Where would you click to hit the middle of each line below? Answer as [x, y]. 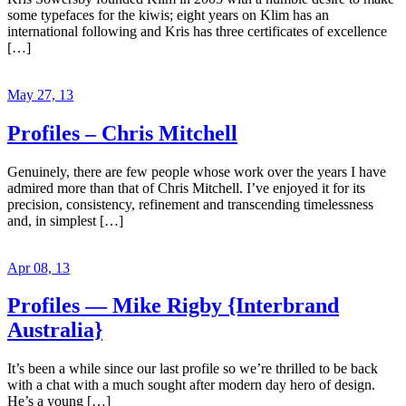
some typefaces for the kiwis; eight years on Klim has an [168, 14]
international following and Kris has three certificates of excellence [197, 31]
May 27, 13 [40, 94]
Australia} [55, 330]
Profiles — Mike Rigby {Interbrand [173, 306]
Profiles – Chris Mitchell [122, 133]
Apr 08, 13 [39, 267]
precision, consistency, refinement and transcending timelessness [190, 204]
